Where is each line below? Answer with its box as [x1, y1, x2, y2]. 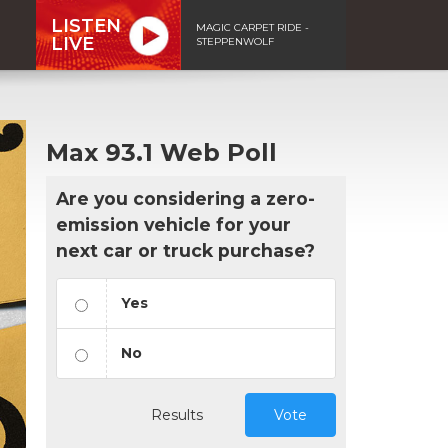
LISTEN [51, 14, 121, 37]
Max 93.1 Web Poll [46, 137, 277, 167]
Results [151, 405, 203, 424]
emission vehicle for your [56, 213, 291, 235]
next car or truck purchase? [56, 239, 315, 261]
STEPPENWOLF [196, 34, 274, 48]
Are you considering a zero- [56, 187, 315, 209]
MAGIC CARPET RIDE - [196, 20, 309, 34]
